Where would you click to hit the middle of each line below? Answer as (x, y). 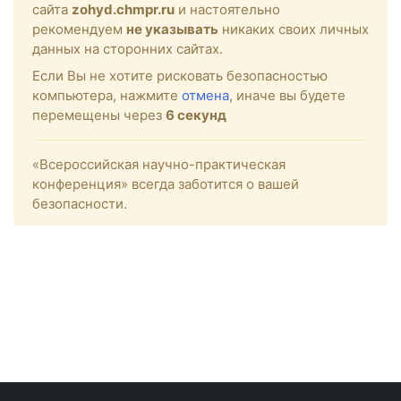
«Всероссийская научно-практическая (159, 164)
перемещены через (99, 115)
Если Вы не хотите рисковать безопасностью (180, 75)
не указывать (172, 29)
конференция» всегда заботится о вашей (166, 183)
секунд (200, 115)
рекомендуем (79, 29)
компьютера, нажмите (107, 95)
